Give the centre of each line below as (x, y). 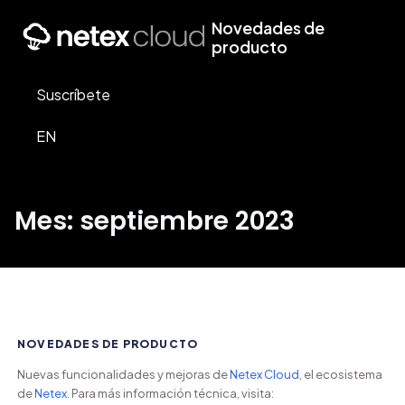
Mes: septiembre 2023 (155, 221)
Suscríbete (73, 94)
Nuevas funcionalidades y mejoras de (123, 374)
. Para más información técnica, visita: (170, 393)
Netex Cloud (264, 374)
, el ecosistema (340, 374)
